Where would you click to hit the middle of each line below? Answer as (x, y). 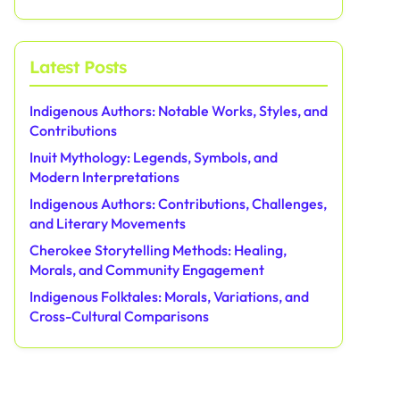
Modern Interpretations (104, 177)
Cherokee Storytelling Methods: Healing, (158, 250)
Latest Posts (78, 67)
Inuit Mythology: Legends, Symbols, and (154, 157)
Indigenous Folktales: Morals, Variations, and (169, 296)
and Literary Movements (108, 223)
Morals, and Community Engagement (147, 270)
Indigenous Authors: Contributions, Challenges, (178, 204)
